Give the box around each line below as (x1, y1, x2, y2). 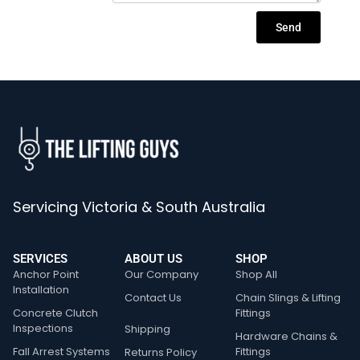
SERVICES (13, 251, 67, 266)
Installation (13, 281, 69, 297)
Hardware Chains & (235, 328, 338, 344)
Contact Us (124, 289, 182, 305)
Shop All (235, 266, 278, 282)
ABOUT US (124, 251, 182, 266)
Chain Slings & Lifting (235, 289, 342, 305)
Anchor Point (13, 266, 79, 282)
